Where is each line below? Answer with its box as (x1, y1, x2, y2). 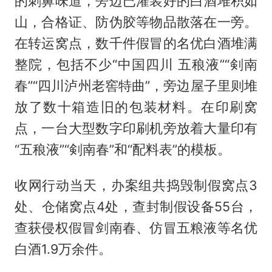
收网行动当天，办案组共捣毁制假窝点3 (14, 177, 258, 194)
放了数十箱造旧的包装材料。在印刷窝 (14, 99, 258, 115)
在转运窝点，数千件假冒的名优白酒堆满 (14, 35, 258, 52)
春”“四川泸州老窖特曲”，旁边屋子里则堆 (14, 78, 258, 94)
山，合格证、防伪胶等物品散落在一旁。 (14, 14, 258, 30)
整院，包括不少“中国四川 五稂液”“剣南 (14, 56, 258, 73)
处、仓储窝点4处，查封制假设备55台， (14, 199, 258, 215)
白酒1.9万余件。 (14, 241, 112, 257)
